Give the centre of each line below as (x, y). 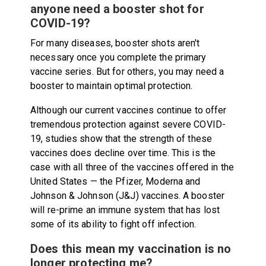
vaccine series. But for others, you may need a (127, 71)
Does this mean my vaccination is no (131, 248)
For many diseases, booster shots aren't (115, 43)
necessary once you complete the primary (118, 57)
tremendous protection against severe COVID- (128, 124)
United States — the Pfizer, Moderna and (115, 181)
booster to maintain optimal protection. (111, 85)
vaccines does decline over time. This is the (123, 153)
